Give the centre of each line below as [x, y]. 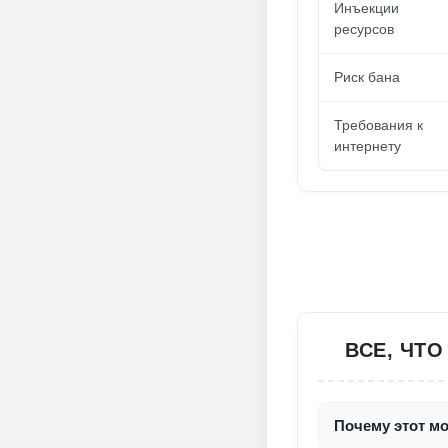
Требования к [378, 125]
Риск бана [367, 77]
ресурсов [364, 29]
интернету [367, 146]
